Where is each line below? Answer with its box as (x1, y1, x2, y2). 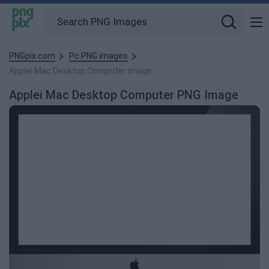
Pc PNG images (69, 51, 128, 61)
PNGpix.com (9, 51, 55, 61)
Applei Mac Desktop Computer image (9, 66, 152, 76)
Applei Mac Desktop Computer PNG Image (9, 88, 238, 102)
